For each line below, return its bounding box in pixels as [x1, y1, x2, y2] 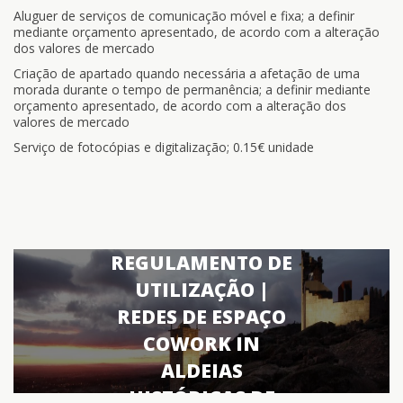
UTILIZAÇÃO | [134, 277, 269, 302]
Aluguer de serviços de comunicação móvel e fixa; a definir [13, 7, 354, 24]
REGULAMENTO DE [111, 250, 292, 275]
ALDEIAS [160, 358, 243, 383]
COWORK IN [143, 331, 260, 356]
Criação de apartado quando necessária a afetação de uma [13, 65, 360, 82]
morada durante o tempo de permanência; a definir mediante [13, 81, 371, 98]
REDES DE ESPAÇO [117, 304, 286, 329]
